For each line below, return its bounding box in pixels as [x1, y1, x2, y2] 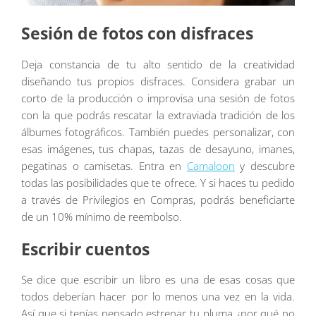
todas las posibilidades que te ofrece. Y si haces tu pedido [21, 176, 295, 190]
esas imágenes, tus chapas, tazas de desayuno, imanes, [21, 142, 295, 157]
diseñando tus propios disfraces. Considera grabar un [21, 74, 295, 89]
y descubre [234, 159, 296, 174]
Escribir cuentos [21, 238, 150, 260]
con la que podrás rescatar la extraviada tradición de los [21, 108, 295, 123]
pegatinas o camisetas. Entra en [21, 159, 187, 174]
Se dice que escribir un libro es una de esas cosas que [21, 272, 295, 287]
